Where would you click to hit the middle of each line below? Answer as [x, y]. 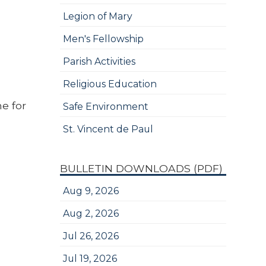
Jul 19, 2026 [90, 259]
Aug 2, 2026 [91, 213]
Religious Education [110, 84]
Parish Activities [99, 61]
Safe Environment [105, 107]
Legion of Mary [97, 16]
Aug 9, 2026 [91, 191]
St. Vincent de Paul [108, 129]
